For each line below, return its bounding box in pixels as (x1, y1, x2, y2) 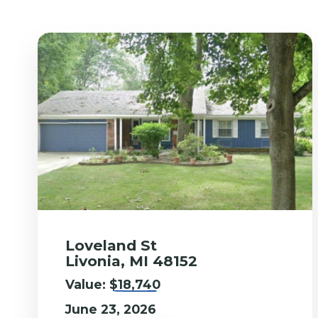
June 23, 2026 (65, 301, 157, 317)
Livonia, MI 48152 (65, 251, 198, 270)
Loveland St (65, 236, 158, 254)
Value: (65, 276, 110, 292)
